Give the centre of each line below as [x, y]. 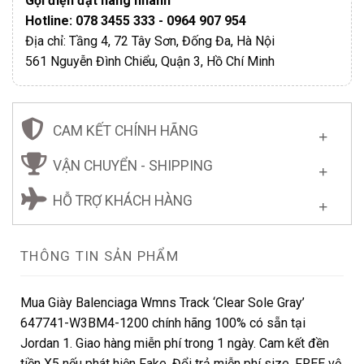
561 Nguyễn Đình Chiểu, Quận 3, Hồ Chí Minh [150, 61]
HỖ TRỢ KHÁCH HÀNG [123, 200]
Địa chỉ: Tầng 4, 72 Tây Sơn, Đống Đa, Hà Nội [150, 41]
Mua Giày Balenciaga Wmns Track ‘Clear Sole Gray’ [162, 302]
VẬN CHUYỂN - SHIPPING [133, 165]
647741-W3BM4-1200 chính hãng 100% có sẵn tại [163, 323]
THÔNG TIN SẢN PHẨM [100, 256]
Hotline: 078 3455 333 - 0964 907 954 [136, 20]
